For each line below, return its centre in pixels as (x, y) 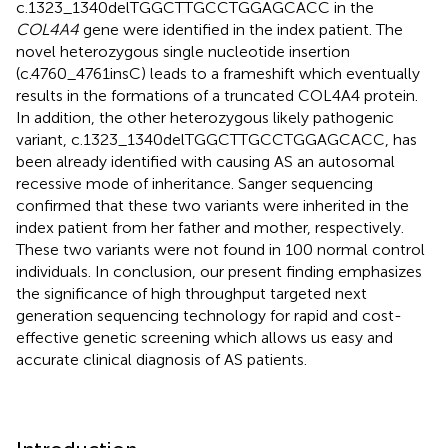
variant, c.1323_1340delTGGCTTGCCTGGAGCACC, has (216, 139)
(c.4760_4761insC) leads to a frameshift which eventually (218, 73)
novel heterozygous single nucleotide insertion (183, 51)
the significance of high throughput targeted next (191, 293)
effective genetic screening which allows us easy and (204, 337)
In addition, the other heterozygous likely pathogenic (205, 117)
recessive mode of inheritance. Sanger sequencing (194, 183)
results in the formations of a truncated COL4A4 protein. (217, 95)
